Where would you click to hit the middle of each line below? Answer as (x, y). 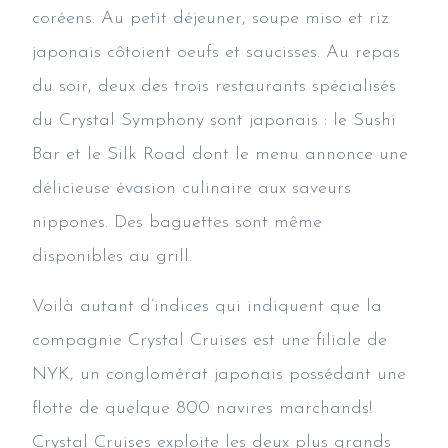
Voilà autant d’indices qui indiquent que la (207, 306)
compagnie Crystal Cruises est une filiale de (209, 340)
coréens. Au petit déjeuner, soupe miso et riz (210, 18)
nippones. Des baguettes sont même (177, 222)
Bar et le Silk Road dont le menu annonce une (220, 154)
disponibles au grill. (112, 256)
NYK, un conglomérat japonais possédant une (219, 374)
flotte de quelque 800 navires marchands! (202, 408)
